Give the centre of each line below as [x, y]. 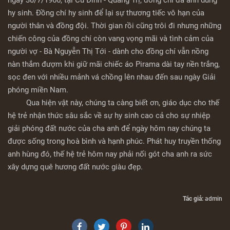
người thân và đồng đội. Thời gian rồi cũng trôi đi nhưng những [114, 26]
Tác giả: [194, 199]
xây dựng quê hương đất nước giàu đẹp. [75, 167]
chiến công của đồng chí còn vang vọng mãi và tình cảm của [111, 39]
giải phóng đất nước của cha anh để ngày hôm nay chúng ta [109, 129]
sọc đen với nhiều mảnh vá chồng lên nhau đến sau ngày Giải [112, 77]
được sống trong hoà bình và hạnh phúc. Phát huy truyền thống [114, 141]
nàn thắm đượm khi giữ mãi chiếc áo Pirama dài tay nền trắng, [114, 64]
